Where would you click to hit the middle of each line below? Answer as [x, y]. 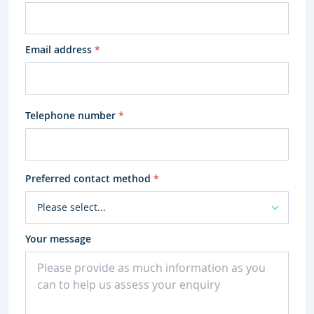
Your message [58, 239]
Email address [60, 50]
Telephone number [72, 116]
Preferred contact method [89, 179]
